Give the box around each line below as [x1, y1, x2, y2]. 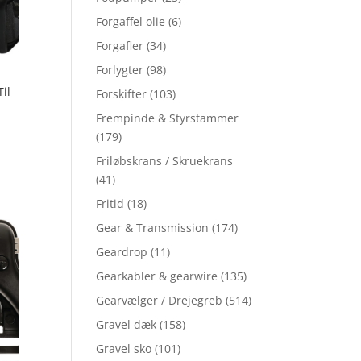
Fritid [96, 196, 125, 212]
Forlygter [96, 62, 144, 78]
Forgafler [96, 38, 144, 54]
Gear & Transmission [96, 220, 210, 236]
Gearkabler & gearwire [96, 268, 218, 284]
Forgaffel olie [96, 14, 166, 30]
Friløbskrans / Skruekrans [96, 153, 234, 169]
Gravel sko [96, 341, 152, 357]
